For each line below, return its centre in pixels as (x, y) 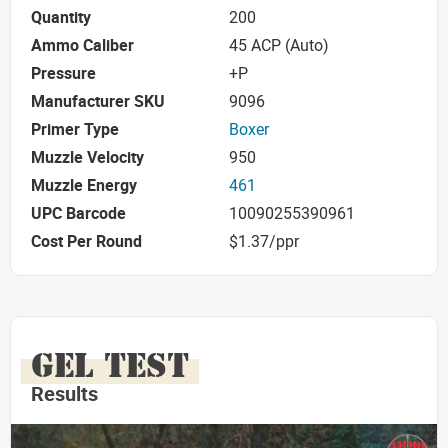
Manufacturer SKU (98, 101)
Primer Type (75, 129)
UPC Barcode (78, 213)
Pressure (63, 73)
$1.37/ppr (264, 241)
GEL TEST (110, 364)
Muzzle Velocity (87, 157)
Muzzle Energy (84, 185)
